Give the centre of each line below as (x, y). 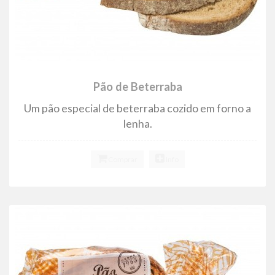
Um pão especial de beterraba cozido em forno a (137, 108)
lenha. (137, 123)
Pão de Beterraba (137, 86)
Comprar (122, 159)
